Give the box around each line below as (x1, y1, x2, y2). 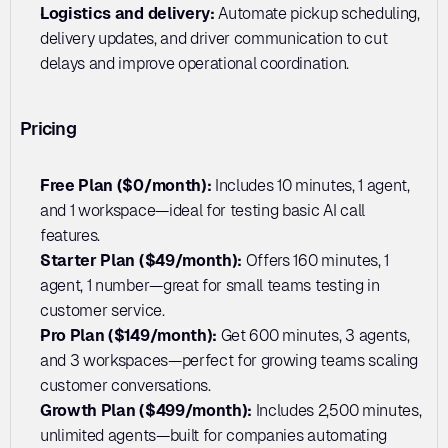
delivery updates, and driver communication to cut (40, 28, 388, 48)
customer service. (40, 300, 165, 320)
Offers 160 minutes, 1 (245, 250, 389, 270)
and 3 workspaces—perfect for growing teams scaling (40, 350, 418, 370)
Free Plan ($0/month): (40, 175, 215, 195)
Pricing (20, 117, 76, 139)
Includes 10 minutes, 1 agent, (214, 175, 410, 195)
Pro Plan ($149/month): (40, 325, 221, 345)
